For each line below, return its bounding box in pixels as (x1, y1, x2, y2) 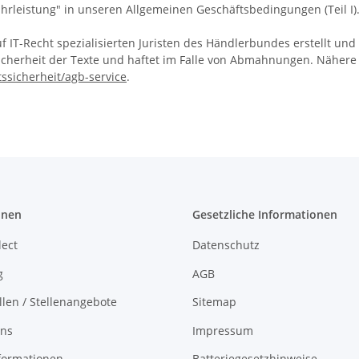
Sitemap (192, 294, 236, 310)
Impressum (192, 322, 253, 338)
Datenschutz (192, 237, 260, 253)
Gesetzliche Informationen (192, 207, 337, 223)
